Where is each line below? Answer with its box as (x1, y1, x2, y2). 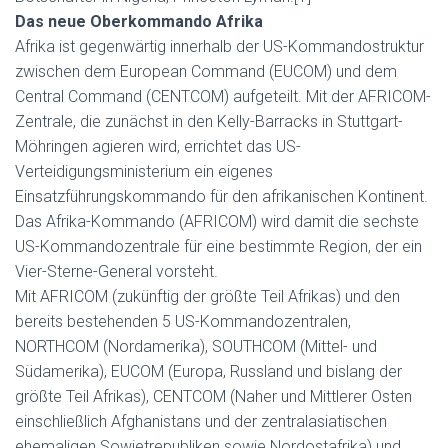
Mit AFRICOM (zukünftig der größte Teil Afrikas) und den (15, 287, 400, 306)
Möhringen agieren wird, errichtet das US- (15, 137, 301, 156)
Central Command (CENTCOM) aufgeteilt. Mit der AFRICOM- (15, 87, 431, 106)
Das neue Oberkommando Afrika (15, 12, 263, 31)
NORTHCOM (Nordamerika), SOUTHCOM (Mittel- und (15, 337, 377, 356)
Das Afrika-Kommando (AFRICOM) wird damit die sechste (15, 212, 419, 231)
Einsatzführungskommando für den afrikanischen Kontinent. (15, 187, 428, 206)
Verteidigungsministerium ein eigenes (15, 162, 273, 181)
